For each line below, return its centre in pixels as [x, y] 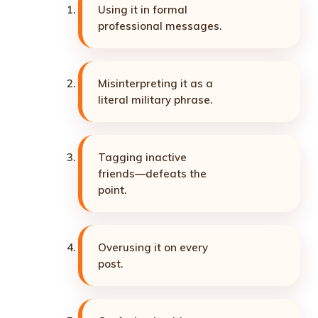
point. [112, 190]
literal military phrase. [155, 99]
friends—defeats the [152, 173]
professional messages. [160, 26]
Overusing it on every [153, 247]
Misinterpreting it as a [155, 83]
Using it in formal [143, 9]
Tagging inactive [142, 157]
